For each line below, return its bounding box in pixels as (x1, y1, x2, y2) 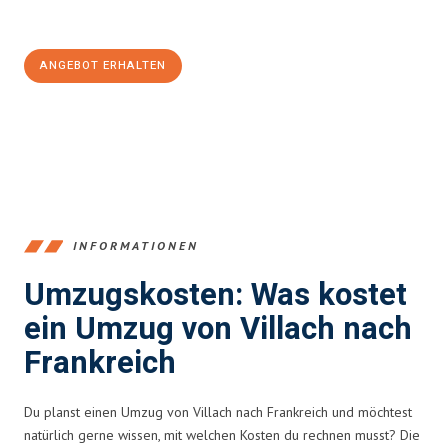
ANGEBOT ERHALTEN (40, 56, 166, 74)
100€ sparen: (24, 8, 131, 29)
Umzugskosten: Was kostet (24, 272, 407, 318)
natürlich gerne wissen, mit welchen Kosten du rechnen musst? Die (24, 425, 420, 444)
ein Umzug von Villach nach (24, 306, 412, 352)
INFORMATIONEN (73, 238, 199, 254)
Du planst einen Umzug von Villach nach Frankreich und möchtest (24, 402, 412, 421)
